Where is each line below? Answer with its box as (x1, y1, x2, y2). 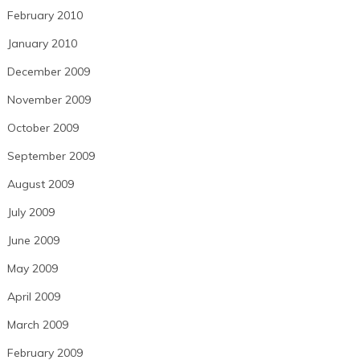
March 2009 (6, 317, 68, 332)
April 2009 (6, 288, 60, 304)
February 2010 (6, 7, 83, 22)
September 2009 (6, 148, 95, 163)
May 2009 (6, 260, 58, 276)
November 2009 (6, 92, 91, 107)
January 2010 (6, 35, 77, 51)
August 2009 (6, 176, 74, 191)
